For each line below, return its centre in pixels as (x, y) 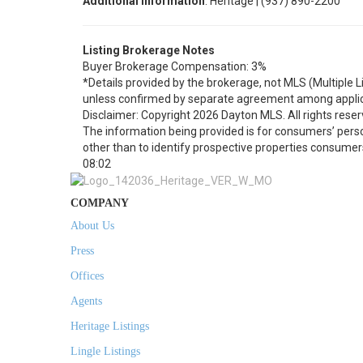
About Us (92, 226)
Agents (86, 301)
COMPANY (100, 203)
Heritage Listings (110, 327)
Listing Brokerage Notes (149, 50)
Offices (87, 276)
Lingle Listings (105, 352)
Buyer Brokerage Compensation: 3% (175, 66)
